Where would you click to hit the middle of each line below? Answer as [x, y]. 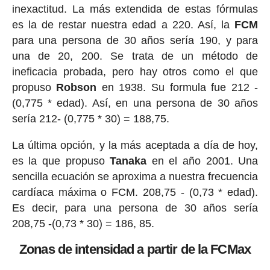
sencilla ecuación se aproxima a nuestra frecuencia [135, 176]
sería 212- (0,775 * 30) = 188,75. [90, 118]
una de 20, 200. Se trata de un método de [135, 56]
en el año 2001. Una [202, 161]
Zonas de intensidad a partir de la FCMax [135, 249]
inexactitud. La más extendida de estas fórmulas [135, 9]
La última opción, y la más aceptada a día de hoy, [135, 145]
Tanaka [128, 161]
